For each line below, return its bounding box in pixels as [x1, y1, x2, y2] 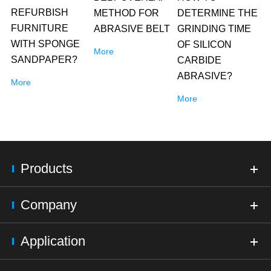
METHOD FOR [94, 8, 160, 18]
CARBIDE [177, 55, 221, 65]
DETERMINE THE [177, 8, 258, 18]
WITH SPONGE [10, 39, 80, 49]
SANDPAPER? [10, 54, 77, 65]
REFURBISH [10, 7, 68, 18]
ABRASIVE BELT [94, 24, 171, 34]
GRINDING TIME [177, 24, 251, 34]
